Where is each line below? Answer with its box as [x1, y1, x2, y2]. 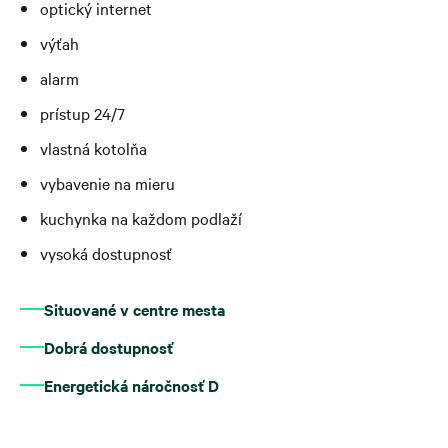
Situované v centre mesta [44, 298, 225, 321]
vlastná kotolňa [39, 137, 147, 160]
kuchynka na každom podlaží [39, 207, 242, 230]
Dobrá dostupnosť [44, 336, 173, 359]
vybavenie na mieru [39, 172, 175, 195]
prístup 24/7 [39, 102, 125, 125]
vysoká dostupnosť [39, 242, 172, 265]
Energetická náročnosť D [44, 374, 219, 397]
